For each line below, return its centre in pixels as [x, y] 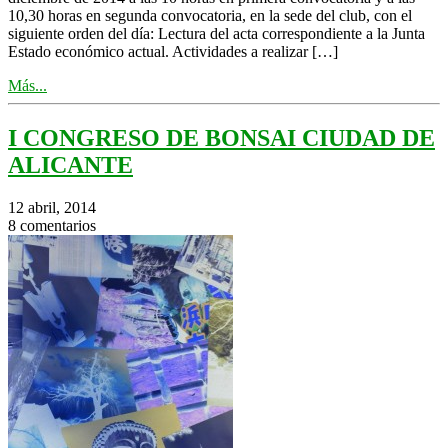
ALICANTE [70, 164]
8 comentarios [52, 225]
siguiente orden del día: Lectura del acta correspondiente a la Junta [216, 33]
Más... [27, 85]
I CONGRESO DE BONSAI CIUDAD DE [221, 137]
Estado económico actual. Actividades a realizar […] [173, 51]
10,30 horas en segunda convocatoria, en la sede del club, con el [210, 15]
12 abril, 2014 [52, 207]
